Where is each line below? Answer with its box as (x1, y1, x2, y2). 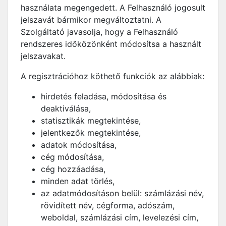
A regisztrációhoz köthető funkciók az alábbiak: (21, 71, 204, 81)
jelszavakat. (21, 51, 66, 61)
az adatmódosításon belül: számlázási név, (41, 188, 204, 198)
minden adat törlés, (41, 176, 115, 186)
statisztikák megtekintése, (41, 116, 141, 126)
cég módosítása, (41, 152, 104, 162)
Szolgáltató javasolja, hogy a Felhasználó (21, 27, 178, 37)
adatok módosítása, (41, 140, 117, 150)
